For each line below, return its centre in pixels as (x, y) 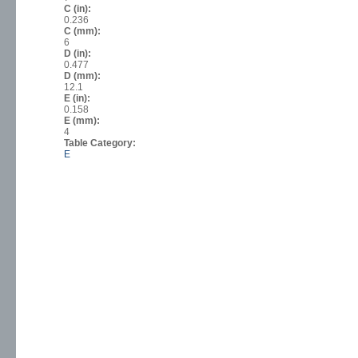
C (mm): (84, 32)
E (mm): (83, 121)
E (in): (78, 99)
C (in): (79, 9)
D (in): (79, 54)
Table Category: (101, 143)
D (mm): (84, 76)
